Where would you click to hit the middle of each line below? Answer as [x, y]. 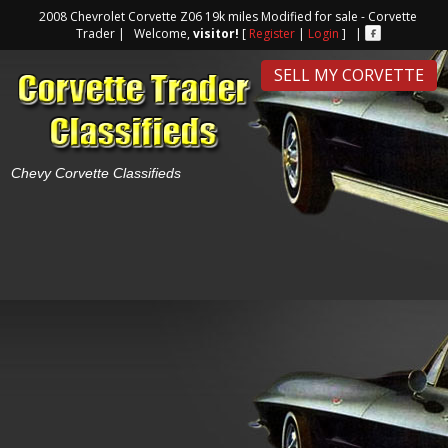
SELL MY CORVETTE [349, 75]
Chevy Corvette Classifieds [96, 173]
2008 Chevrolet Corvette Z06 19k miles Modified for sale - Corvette [228, 16]
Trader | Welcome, [134, 33]
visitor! [215, 33]
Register [271, 33]
